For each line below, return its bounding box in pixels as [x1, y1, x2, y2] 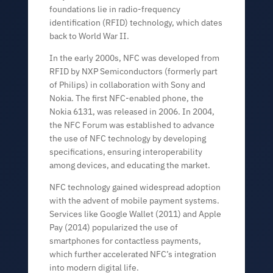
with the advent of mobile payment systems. [49, 195, 220, 206]
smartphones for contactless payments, [49, 235, 202, 246]
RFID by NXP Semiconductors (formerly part [49, 66, 218, 77]
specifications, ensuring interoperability [49, 146, 203, 157]
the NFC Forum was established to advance [49, 119, 215, 130]
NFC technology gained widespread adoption [49, 182, 221, 193]
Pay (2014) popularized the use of [49, 222, 179, 233]
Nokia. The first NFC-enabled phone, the [49, 93, 204, 104]
